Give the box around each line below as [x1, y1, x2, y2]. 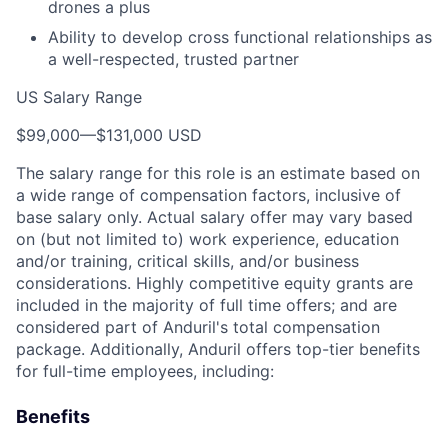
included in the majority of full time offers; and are [16, 295, 397, 315]
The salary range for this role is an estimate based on [16, 163, 420, 183]
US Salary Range [16, 87, 142, 107]
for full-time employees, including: [16, 361, 274, 381]
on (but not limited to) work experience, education [16, 229, 399, 249]
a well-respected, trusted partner [48, 49, 299, 69]
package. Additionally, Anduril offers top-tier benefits [16, 339, 420, 359]
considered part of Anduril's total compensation [16, 317, 380, 337]
